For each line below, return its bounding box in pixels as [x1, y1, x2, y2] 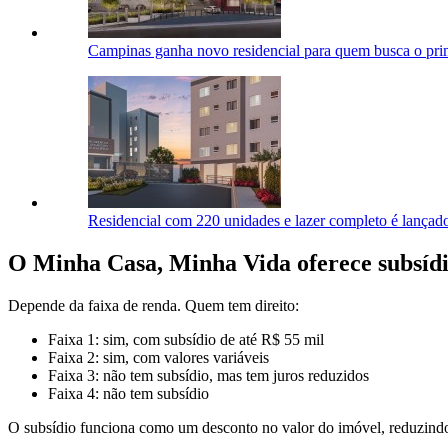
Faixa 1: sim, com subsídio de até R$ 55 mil [48, 330, 324, 348]
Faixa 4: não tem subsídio [48, 384, 209, 402]
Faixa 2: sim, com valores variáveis [48, 348, 269, 366]
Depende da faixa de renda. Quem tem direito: [8, 296, 299, 314]
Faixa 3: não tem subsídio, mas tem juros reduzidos [48, 366, 369, 384]
